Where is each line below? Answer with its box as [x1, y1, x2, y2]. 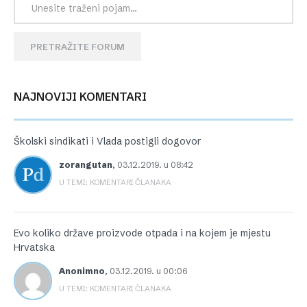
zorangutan [59, 160, 112, 171]
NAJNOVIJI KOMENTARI [22, 90, 147, 104]
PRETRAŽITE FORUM [30, 41, 125, 53]
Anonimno [59, 266, 105, 277]
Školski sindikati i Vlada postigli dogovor [14, 135, 201, 148]
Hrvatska [14, 241, 55, 254]
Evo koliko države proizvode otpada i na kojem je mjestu [14, 227, 271, 240]
